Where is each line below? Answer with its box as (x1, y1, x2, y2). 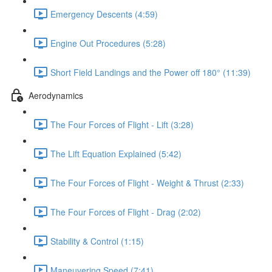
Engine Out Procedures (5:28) (50, 36, 166, 49)
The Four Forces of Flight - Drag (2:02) (50, 205, 201, 218)
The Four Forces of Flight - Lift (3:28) (50, 118, 194, 131)
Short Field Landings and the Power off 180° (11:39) (50, 66, 251, 78)
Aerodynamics (29, 89, 83, 101)
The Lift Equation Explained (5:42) (50, 147, 182, 160)
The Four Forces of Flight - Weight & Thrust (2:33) (50, 176, 244, 189)
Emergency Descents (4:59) (50, 7, 158, 20)
